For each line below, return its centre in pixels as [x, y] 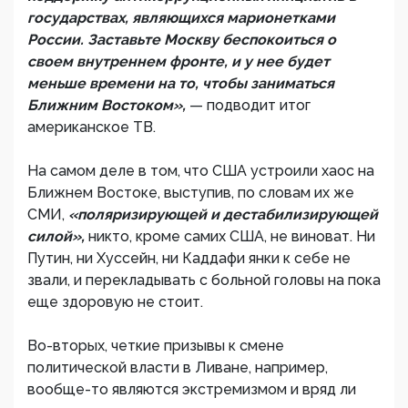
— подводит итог [250, 105]
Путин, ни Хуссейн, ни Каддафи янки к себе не [189, 258]
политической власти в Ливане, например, [178, 367]
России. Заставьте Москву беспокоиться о [182, 40]
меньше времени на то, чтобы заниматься [181, 83]
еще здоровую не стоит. [115, 302]
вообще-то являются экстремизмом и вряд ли [192, 389]
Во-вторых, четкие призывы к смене [156, 346]
